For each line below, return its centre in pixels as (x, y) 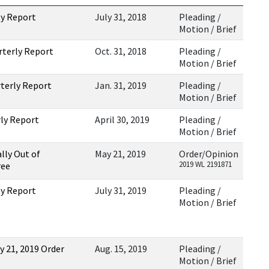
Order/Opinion (209, 154)
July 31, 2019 (121, 190)
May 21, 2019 (120, 154)
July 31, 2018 (121, 17)
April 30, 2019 (122, 119)
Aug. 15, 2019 (121, 249)
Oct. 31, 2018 (121, 51)
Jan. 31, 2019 (121, 85)
